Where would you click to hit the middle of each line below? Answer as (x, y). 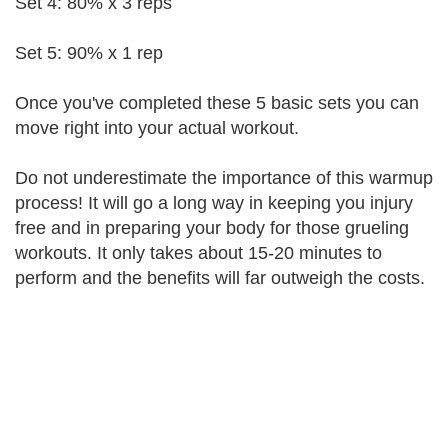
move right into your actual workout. (157, 128)
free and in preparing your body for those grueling (212, 228)
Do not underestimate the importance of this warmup (224, 178)
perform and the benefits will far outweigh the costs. (220, 278)
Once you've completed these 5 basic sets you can (217, 103)
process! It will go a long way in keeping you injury (214, 203)
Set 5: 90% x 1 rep (89, 53)
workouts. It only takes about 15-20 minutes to (198, 253)
